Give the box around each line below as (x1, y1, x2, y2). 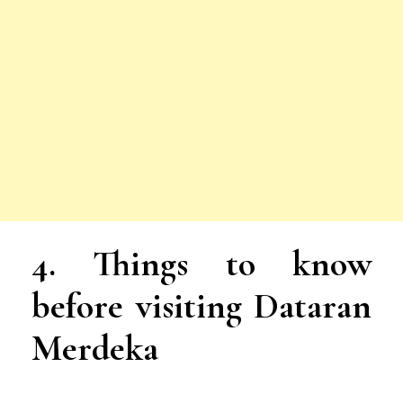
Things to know (56, 242, 372, 286)
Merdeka (31, 327, 158, 371)
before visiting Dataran (31, 284, 372, 328)
